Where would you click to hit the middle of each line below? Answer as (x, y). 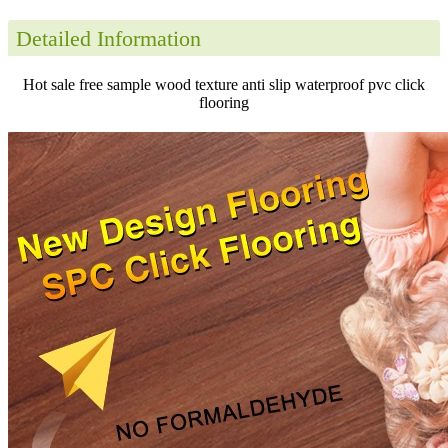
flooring (224, 102)
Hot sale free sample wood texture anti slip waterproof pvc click (224, 84)
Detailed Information (108, 38)
